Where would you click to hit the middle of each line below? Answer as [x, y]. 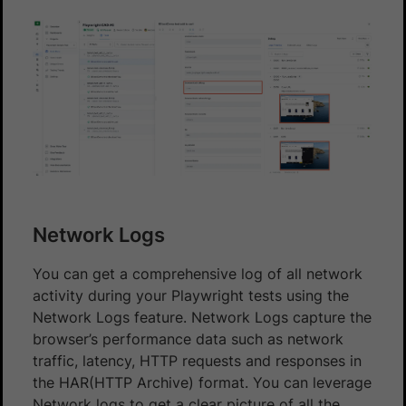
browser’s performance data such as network [188, 338]
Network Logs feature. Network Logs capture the [202, 317]
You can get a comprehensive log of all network [198, 273]
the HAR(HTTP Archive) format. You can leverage [202, 382]
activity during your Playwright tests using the [191, 295]
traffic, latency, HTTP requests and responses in [197, 360]
